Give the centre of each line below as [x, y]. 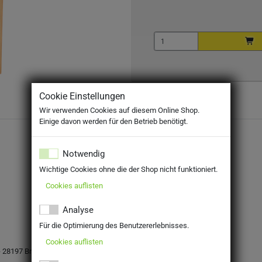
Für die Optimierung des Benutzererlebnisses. [114, 226]
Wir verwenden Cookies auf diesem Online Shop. [120, 111]
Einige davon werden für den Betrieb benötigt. [114, 122]
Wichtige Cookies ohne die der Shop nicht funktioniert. [129, 170]
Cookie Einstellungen [82, 96]
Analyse [78, 210]
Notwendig [84, 154]
